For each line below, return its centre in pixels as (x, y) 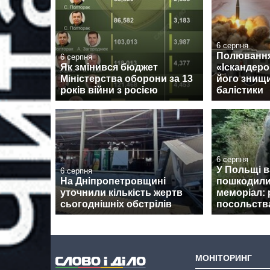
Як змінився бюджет (109, 67)
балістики (240, 90)
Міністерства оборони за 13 (127, 79)
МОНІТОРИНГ (224, 258)
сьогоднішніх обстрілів (116, 204)
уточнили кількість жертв (121, 193)
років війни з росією (109, 90)
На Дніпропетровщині (113, 181)
